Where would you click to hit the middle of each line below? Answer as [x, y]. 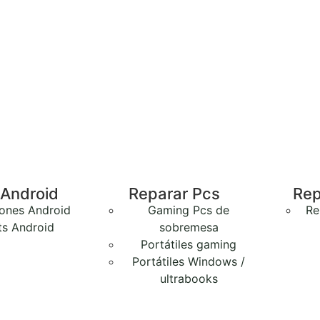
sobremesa [189, 227]
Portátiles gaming [189, 245]
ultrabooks [189, 279]
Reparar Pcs [174, 194]
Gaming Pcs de [189, 210]
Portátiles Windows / [189, 262]
